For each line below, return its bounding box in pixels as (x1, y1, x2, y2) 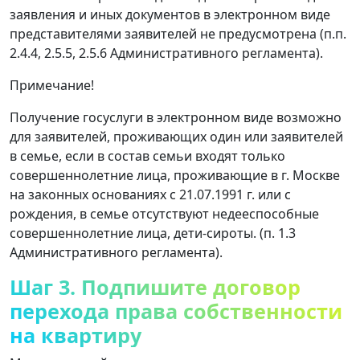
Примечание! (10, 76, 94, 94)
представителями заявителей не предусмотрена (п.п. (10, 24, 346, 43)
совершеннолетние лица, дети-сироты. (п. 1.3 (10, 223, 296, 242)
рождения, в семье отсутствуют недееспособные (10, 204, 319, 223)
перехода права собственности (10, 297, 342, 325)
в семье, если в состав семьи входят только (10, 146, 285, 165)
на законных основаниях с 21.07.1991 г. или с (10, 185, 291, 203)
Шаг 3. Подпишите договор (10, 272, 301, 301)
